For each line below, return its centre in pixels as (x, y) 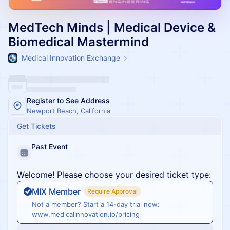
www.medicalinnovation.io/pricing (86, 214)
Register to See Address (68, 100)
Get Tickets (36, 126)
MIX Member (56, 191)
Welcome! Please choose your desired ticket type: (114, 175)
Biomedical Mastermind (79, 42)
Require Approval (112, 191)
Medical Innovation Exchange (71, 58)
